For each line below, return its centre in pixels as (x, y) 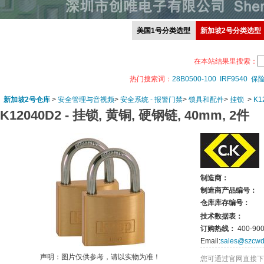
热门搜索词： (151, 79)
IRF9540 (233, 79)
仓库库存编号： (225, 203)
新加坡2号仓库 (27, 100)
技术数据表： (222, 216)
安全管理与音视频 (86, 100)
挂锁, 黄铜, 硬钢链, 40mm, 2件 (161, 115)
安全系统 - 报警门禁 (151, 100)
